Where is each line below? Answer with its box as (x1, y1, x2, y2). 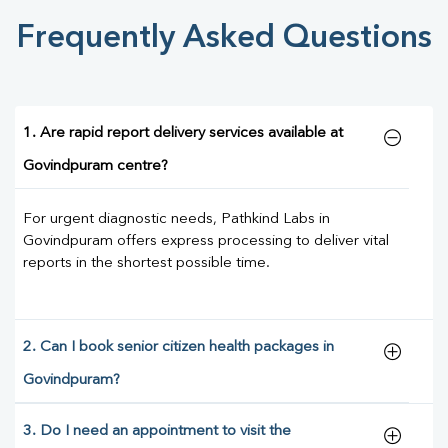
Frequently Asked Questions (16, 23, 432, 56)
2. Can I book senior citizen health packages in (23, 340, 334, 356)
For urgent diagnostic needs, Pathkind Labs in (23, 212, 330, 228)
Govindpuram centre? (23, 159, 168, 175)
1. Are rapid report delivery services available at (23, 126, 343, 142)
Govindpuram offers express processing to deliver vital (23, 234, 389, 250)
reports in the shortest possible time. (23, 256, 270, 272)
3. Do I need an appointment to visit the (23, 424, 291, 440)
